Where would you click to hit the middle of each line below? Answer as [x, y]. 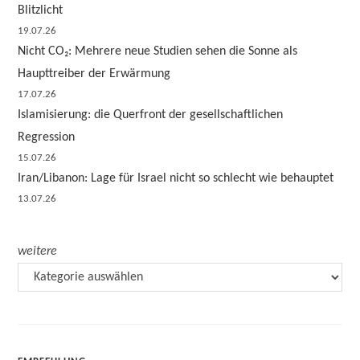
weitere [38, 252]
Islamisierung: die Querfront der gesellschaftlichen [151, 115]
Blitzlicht [41, 10]
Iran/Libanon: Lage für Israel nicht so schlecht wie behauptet [176, 178]
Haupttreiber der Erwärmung [94, 74]
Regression [47, 137]
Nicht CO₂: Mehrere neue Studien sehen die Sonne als [158, 51]
